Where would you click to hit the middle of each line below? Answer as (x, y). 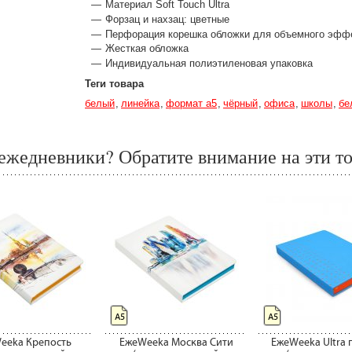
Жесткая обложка (147, 49)
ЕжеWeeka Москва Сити (176, 343)
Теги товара (114, 83)
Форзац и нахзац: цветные (167, 19)
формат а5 (191, 104)
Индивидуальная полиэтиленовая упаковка (209, 63)
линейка (140, 104)
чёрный (240, 104)
